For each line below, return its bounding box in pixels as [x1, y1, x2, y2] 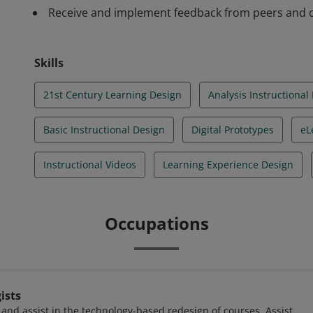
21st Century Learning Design [43, 88, 182, 101]
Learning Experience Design [163, 158, 293, 171]
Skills [34, 55, 64, 71]
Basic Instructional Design [43, 123, 165, 136]
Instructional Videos [43, 158, 136, 171]
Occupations [104, 212, 209, 235]
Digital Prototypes [191, 123, 274, 136]
